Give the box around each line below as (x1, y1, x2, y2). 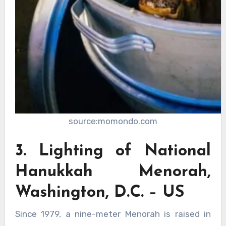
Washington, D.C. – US (15, 185, 185, 201)
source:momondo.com (69, 116, 157, 126)
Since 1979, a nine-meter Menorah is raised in (15, 209, 211, 219)
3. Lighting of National (15, 143, 211, 160)
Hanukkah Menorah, (15, 164, 211, 181)
